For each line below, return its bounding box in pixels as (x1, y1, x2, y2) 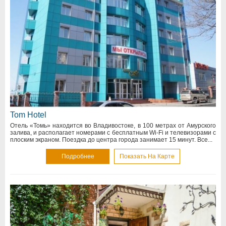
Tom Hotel (10, 110, 46, 119)
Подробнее (61, 152, 94, 160)
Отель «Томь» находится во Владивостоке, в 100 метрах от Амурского (10, 122, 216, 129)
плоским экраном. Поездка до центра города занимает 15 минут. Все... (10, 136, 212, 143)
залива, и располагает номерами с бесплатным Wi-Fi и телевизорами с (10, 129, 216, 136)
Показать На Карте (120, 152, 175, 160)
